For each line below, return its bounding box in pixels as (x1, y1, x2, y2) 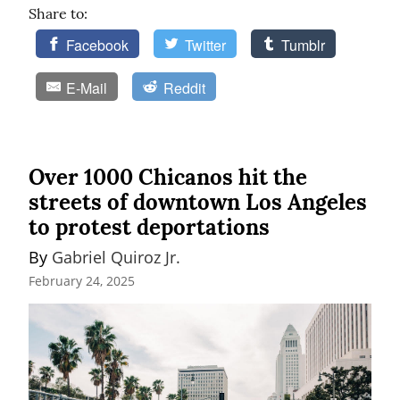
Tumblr (281, 35, 326, 56)
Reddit (162, 78, 205, 99)
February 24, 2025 (29, 272, 135, 290)
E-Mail (66, 78, 108, 99)
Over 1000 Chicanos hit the (29, 163, 307, 192)
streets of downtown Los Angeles (29, 188, 367, 217)
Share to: (29, 4, 87, 23)
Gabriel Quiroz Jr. (52, 246, 180, 269)
